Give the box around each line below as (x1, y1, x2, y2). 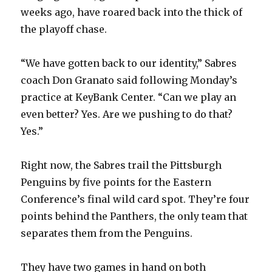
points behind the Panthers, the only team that (21, 210, 248, 223)
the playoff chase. (21, 23, 107, 36)
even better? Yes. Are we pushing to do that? (21, 108, 233, 121)
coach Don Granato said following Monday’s (21, 74, 238, 87)
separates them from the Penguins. (21, 227, 193, 240)
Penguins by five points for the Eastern (21, 176, 212, 189)
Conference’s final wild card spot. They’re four (21, 193, 250, 206)
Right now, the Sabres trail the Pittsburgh (21, 159, 222, 172)
